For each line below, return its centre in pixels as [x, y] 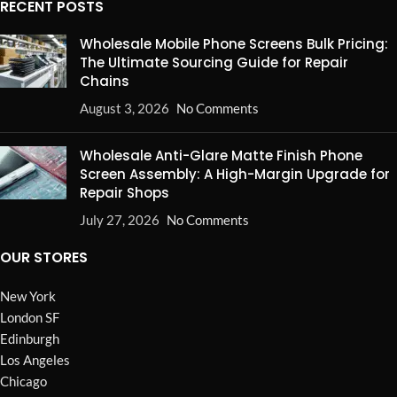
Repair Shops [125, 193]
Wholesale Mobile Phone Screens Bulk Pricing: [234, 44]
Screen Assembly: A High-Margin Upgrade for [235, 175]
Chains [105, 82]
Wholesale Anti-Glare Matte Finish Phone [221, 156]
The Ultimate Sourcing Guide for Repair [214, 63]
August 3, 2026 [125, 109]
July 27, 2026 [120, 220]
